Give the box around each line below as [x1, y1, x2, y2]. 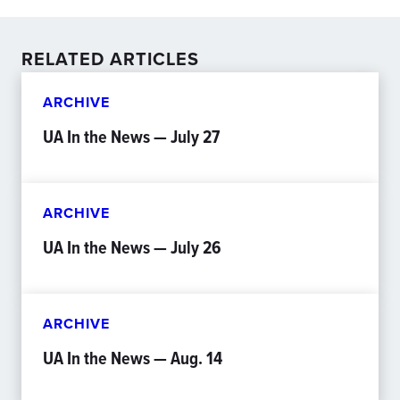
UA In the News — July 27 [43, 123, 220, 150]
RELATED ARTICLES [21, 46, 199, 72]
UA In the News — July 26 [43, 234, 221, 261]
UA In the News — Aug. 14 [43, 345, 222, 371]
